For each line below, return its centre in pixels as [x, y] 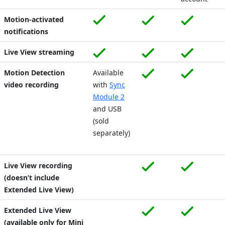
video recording [31, 84]
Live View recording [38, 165]
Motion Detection [34, 72]
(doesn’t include [32, 177]
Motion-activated [34, 19]
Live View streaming [39, 52]
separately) [111, 133]
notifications [26, 31]
